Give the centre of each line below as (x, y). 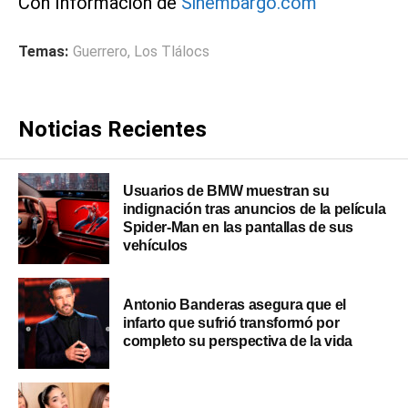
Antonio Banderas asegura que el (235, 305)
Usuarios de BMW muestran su (226, 191)
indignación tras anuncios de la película (255, 209)
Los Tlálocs (172, 52)
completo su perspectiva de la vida (238, 342)
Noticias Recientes (112, 130)
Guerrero (100, 52)
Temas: (43, 52)
